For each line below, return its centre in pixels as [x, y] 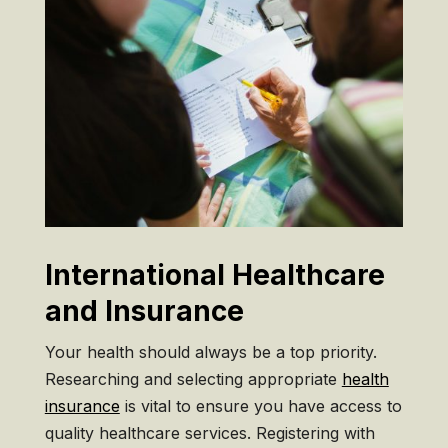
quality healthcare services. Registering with [209, 433]
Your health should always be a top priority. [210, 352]
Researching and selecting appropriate [193, 379]
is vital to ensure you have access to [260, 406]
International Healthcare [214, 275]
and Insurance [144, 311]
